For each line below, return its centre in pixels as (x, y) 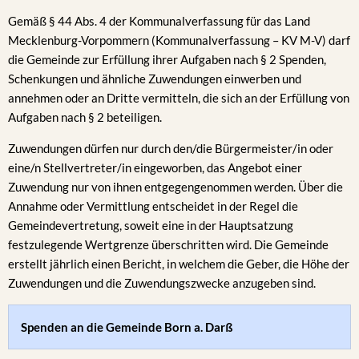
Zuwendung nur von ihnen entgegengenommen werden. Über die (175, 187)
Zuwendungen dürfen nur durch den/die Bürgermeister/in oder (171, 148)
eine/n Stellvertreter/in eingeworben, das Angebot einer (155, 167)
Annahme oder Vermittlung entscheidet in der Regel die (153, 206)
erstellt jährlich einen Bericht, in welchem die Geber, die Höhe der (179, 264)
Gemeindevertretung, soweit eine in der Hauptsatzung (151, 225)
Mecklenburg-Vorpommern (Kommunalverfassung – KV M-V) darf (179, 40)
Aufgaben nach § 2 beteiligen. (86, 117)
